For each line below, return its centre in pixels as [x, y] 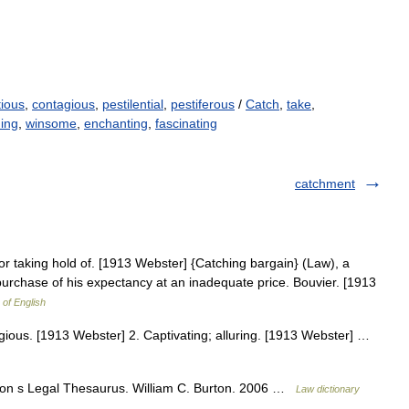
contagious [63, 104]
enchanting [116, 123]
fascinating [186, 123]
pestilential [133, 104]
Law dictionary [328, 389]
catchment [325, 184]
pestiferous [203, 104]
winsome [51, 123]
